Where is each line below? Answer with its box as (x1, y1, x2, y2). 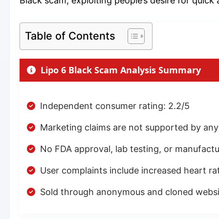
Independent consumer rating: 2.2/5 (40, 100, 190, 111)
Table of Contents (25, 29, 115, 42)
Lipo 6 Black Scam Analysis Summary (41, 64, 201, 76)
